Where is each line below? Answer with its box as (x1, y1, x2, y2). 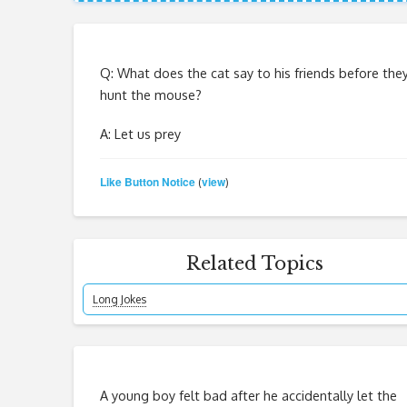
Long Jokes (92, 292, 146, 306)
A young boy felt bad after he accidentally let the (99, 386, 397, 403)
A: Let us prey (99, 124, 181, 142)
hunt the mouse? (99, 85, 202, 103)
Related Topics (185, 252, 323, 274)
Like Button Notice (99, 174, 195, 191)
